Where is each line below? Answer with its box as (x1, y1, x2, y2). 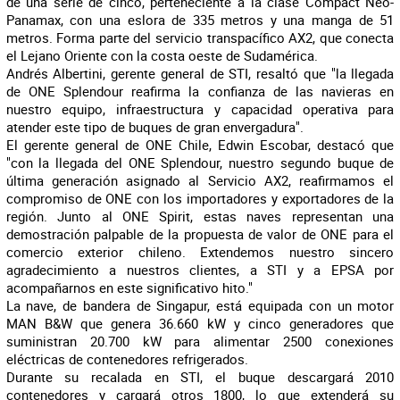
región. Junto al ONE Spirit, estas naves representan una (5, 207, 395, 225)
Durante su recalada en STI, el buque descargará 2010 (5, 368, 395, 386)
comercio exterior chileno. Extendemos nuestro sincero (5, 243, 395, 261)
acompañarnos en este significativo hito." (5, 279, 253, 296)
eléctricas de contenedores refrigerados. (5, 350, 248, 368)
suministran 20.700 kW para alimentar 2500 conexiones (5, 332, 395, 350)
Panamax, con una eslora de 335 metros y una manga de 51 (5, 11, 395, 29)
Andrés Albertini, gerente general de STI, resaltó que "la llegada (5, 64, 395, 82)
